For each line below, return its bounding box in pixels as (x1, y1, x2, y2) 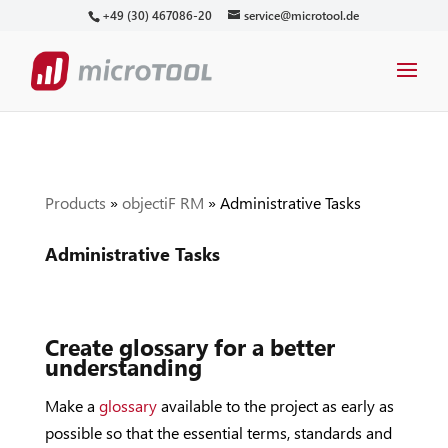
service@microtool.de (244, 8, 360, 23)
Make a (44, 395, 99, 416)
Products (44, 192, 106, 213)
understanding (44, 351, 202, 382)
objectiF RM (121, 192, 204, 213)
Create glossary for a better (44, 331, 335, 362)
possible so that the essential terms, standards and (44, 422, 392, 443)
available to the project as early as (160, 395, 394, 416)
